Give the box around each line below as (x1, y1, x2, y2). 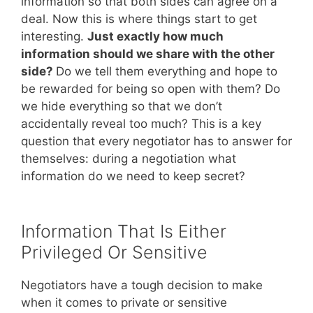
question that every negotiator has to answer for (21, 134, 292, 149)
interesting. (21, 29, 87, 44)
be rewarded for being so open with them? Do (21, 82, 280, 96)
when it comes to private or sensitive (21, 295, 227, 310)
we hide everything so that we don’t (21, 99, 222, 114)
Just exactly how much (87, 29, 224, 44)
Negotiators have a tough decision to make (21, 277, 263, 292)
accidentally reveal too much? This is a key (21, 117, 261, 131)
